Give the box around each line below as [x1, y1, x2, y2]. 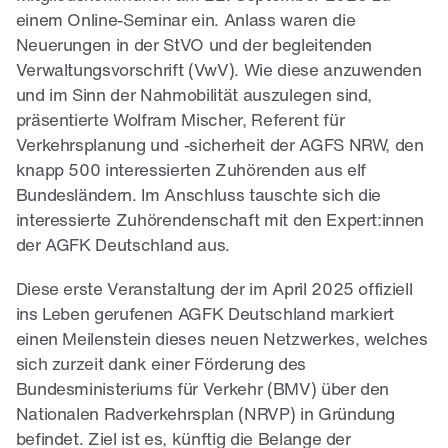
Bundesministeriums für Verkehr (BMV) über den [15, 382, 390, 400]
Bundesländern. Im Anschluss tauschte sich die [15, 188, 382, 206]
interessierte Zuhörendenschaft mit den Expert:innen [15, 213, 425, 231]
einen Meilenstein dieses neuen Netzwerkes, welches [15, 332, 428, 350]
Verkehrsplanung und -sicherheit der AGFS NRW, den [15, 138, 424, 156]
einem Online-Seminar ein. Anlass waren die [15, 13, 356, 31]
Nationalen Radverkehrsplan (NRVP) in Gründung [15, 407, 396, 425]
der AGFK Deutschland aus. [15, 238, 230, 256]
